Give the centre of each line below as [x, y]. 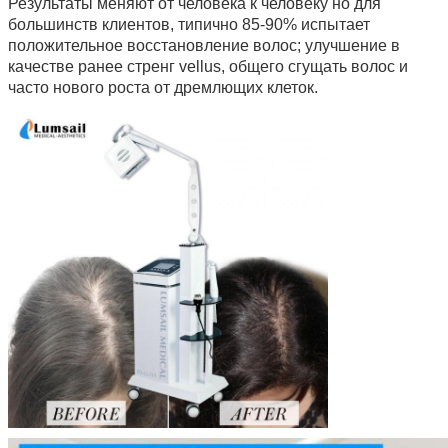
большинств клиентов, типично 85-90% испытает [189, 24]
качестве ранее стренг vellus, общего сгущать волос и [208, 66]
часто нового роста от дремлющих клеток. [163, 87]
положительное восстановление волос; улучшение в [204, 45]
